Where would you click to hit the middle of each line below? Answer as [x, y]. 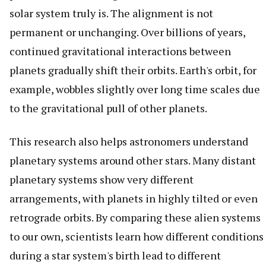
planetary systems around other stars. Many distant [133, 161]
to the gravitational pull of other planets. [108, 108]
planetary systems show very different [102, 180]
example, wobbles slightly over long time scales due [135, 89]
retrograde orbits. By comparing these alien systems [135, 218]
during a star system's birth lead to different [115, 256]
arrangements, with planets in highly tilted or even [134, 199]
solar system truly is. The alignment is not [111, 13]
